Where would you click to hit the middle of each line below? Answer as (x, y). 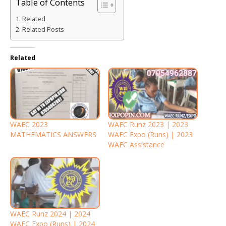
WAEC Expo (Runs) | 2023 (150, 134)
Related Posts (43, 29)
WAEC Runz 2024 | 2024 (50, 214)
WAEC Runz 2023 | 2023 (148, 124)
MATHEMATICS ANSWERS (53, 134)
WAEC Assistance (136, 144)
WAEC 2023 (29, 124)
